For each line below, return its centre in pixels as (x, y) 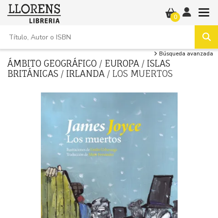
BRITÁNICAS (34, 73)
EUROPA (123, 63)
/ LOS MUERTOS (140, 73)
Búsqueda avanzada (185, 54)
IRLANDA (87, 73)
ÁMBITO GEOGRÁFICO (53, 63)
